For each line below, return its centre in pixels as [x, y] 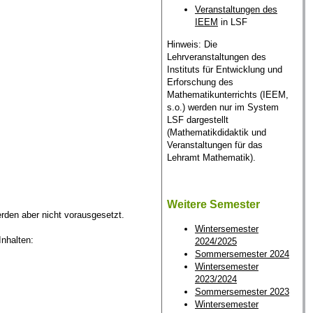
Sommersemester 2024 [242, 254]
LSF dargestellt [197, 119]
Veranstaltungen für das [214, 145]
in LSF [232, 22]
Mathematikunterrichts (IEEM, [227, 94]
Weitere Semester [213, 204]
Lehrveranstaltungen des [216, 57]
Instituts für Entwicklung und [224, 69]
